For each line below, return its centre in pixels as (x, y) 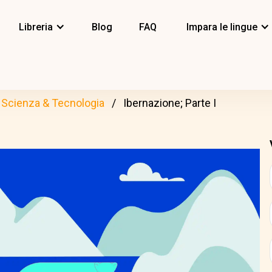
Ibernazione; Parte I (170, 103)
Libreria (36, 27)
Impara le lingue (222, 27)
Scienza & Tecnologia (53, 103)
